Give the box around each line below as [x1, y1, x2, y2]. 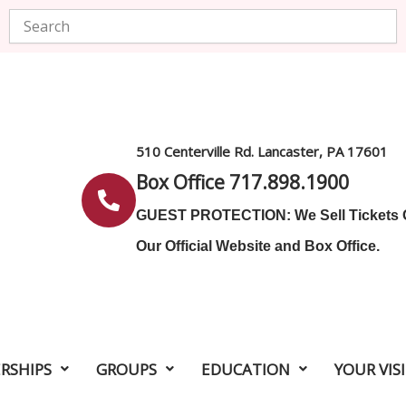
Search [7, 8, 48, 25]
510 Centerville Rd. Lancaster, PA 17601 [135, 142, 388, 161]
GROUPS [96, 358, 157, 380]
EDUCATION [201, 358, 290, 380]
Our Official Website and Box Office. [135, 238, 380, 255]
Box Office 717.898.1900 [135, 169, 349, 196]
